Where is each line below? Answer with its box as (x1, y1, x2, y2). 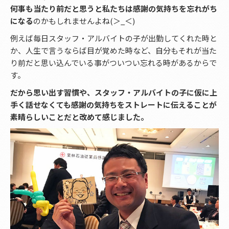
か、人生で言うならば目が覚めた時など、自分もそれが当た (10, 45, 217, 56)
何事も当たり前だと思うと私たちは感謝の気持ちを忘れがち (10, 3, 217, 14)
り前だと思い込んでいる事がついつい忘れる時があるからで (10, 57, 217, 68)
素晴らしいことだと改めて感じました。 (10, 111, 148, 123)
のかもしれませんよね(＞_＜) (33, 15, 135, 27)
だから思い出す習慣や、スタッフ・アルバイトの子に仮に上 (10, 87, 217, 98)
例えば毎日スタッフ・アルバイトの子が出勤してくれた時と (10, 33, 217, 44)
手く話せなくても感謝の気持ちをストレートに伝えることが (10, 99, 217, 110)
